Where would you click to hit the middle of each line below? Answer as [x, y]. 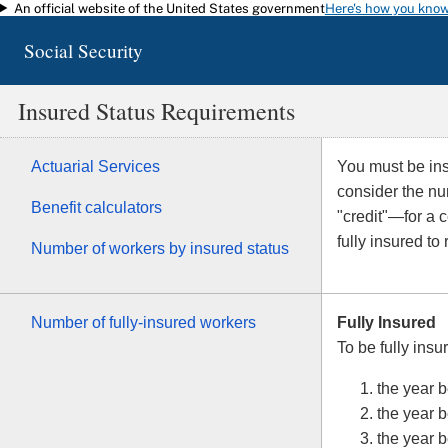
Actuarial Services [95, 167]
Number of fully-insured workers [143, 323]
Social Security [83, 50]
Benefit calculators [96, 208]
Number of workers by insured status [160, 249]
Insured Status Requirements [156, 111]
